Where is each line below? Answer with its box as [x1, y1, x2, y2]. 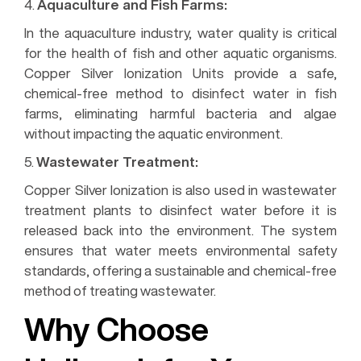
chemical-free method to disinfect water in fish [24, 85, 337, 100]
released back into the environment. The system [24, 222, 337, 237]
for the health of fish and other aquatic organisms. [24, 45, 337, 60]
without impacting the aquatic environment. [24, 126, 283, 140]
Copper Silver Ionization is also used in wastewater [24, 182, 337, 197]
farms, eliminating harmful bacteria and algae [24, 106, 337, 120]
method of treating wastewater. [24, 283, 216, 297]
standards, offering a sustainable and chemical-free [24, 263, 337, 277]
